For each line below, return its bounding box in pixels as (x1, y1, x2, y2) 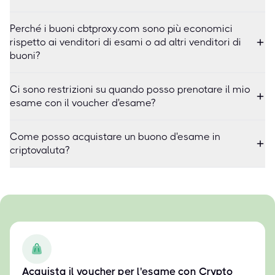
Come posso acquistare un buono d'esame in (10, 131, 220, 142)
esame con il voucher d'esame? (10, 97, 155, 109)
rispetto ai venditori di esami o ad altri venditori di (10, 36, 241, 48)
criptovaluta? (10, 144, 69, 156)
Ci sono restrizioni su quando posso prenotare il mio (10, 83, 250, 95)
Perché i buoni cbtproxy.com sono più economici (10, 23, 233, 34)
